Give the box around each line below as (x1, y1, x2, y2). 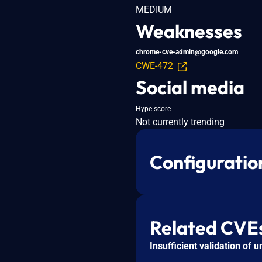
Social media (136, 75, 244, 99)
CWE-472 (136, 60, 173, 71)
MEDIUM (136, 4, 172, 15)
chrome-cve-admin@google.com (136, 47, 238, 56)
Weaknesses (136, 19, 242, 43)
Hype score (136, 104, 171, 113)
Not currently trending (136, 116, 225, 127)
